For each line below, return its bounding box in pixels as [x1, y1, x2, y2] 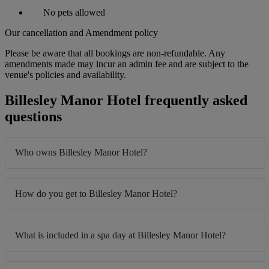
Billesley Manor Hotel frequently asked [5, 92, 247, 108]
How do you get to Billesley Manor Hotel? [15, 188, 177, 199]
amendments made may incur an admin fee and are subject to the [5, 58, 249, 69]
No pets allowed [41, 7, 105, 17]
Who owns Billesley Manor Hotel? [15, 147, 147, 157]
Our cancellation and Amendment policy [5, 27, 158, 38]
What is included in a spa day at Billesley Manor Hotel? [15, 229, 226, 240]
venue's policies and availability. [5, 69, 126, 80]
